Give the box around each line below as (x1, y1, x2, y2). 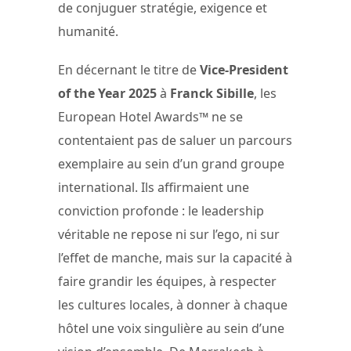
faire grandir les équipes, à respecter (58, 272, 277, 290)
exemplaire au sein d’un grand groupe (58, 154, 284, 172)
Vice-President (200, 60, 288, 78)
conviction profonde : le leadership (58, 201, 264, 219)
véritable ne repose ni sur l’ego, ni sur (58, 225, 280, 243)
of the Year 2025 (58, 84, 157, 102)
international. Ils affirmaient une (58, 178, 249, 196)
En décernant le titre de (58, 60, 200, 78)
